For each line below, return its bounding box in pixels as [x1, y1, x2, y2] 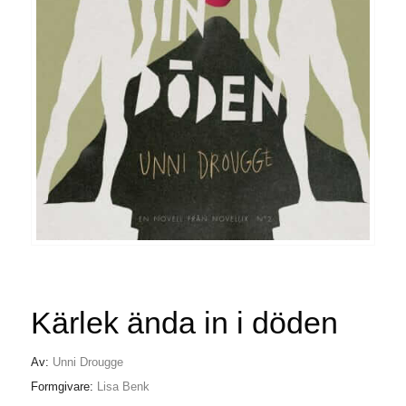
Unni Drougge [52, 354, 123, 369]
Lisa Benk [96, 380, 150, 394]
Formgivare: [30, 380, 97, 394]
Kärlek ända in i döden [30, 304, 338, 340]
